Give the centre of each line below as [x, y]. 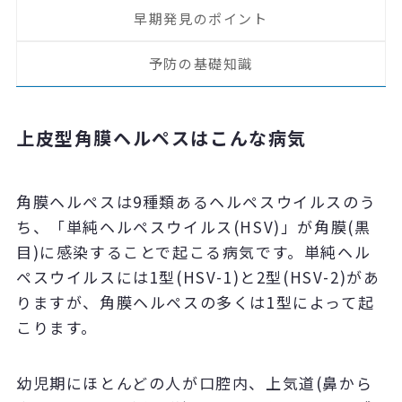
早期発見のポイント [201, 18]
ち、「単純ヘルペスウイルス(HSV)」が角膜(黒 [193, 227]
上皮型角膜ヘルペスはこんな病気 [161, 138]
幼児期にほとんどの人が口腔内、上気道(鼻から [194, 383]
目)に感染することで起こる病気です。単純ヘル [193, 252]
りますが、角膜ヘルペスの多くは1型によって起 [195, 302]
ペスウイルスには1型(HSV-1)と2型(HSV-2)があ [198, 277]
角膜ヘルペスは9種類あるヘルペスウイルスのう [196, 201]
